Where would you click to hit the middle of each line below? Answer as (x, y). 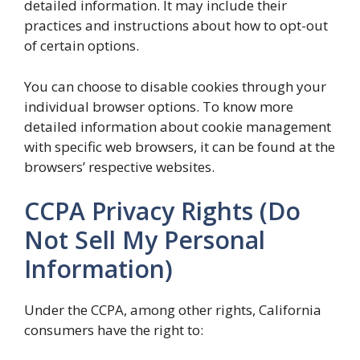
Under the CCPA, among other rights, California (173, 310)
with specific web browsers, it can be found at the (180, 146)
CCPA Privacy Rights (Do (162, 211)
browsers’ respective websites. (119, 166)
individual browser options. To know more (159, 106)
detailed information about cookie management (178, 126)
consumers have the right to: (114, 330)
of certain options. (82, 45)
